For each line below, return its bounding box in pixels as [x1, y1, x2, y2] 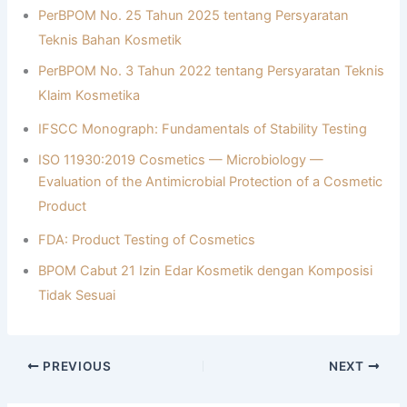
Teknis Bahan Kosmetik [38, 32, 183, 49]
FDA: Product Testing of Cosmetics [38, 232, 256, 249]
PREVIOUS [39, 358, 112, 373]
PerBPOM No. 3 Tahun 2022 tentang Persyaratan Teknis [38, 63, 385, 80]
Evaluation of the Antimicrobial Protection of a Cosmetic [38, 174, 383, 191]
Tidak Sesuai [38, 287, 116, 304]
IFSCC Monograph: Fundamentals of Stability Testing [38, 121, 368, 138]
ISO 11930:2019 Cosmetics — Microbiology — [38, 152, 324, 169]
